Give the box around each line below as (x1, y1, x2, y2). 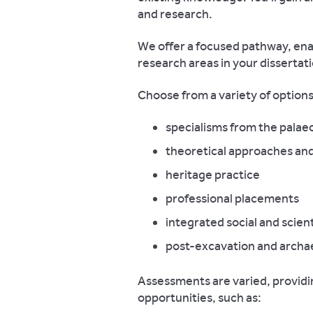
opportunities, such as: (138, 290, 261, 305)
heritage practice (166, 167, 260, 182)
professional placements (166, 191, 299, 206)
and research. (138, 6, 212, 22)
